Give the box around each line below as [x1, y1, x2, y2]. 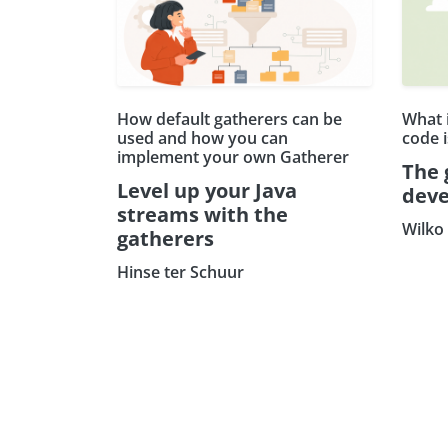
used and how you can [117, 126, 288, 149]
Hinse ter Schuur [117, 260, 244, 283]
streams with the [117, 200, 288, 228]
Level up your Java [117, 176, 297, 204]
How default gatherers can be [117, 107, 342, 130]
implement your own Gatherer [117, 145, 349, 168]
